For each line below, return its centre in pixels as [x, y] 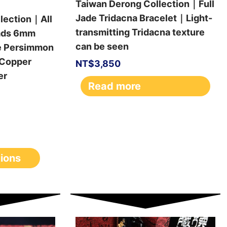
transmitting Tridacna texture [140, 32]
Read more [114, 86]
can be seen [102, 46]
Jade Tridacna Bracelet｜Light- [144, 18]
